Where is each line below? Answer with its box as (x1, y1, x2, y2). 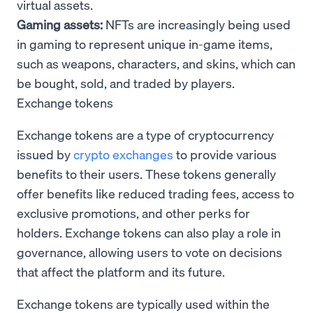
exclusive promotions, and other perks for (17, 204, 250, 221)
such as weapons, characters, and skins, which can (17, 54, 296, 71)
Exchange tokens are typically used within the (17, 295, 270, 312)
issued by (17, 145, 73, 162)
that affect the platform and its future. (17, 263, 225, 279)
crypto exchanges (73, 145, 173, 162)
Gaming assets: (17, 15, 103, 32)
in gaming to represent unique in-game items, (17, 35, 272, 52)
